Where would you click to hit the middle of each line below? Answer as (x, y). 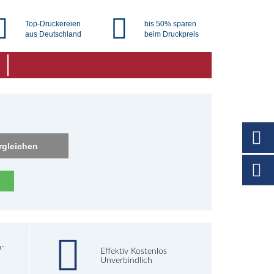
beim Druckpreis (171, 34)
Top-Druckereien (53, 24)
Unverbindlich (126, 261)
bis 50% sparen (170, 24)
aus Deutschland (53, 34)
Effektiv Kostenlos (133, 251)
